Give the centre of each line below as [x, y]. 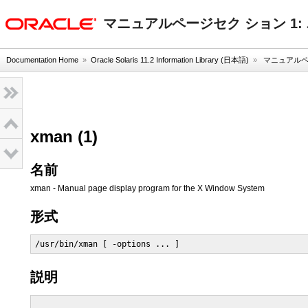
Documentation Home [42, 60]
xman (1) [64, 136]
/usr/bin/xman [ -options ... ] [107, 244]
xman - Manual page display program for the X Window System [147, 188]
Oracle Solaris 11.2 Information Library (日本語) [170, 60]
